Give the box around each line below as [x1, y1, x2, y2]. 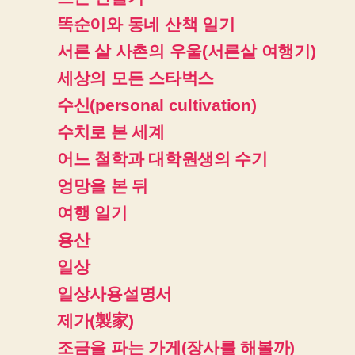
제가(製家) [57, 311, 134, 330]
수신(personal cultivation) [57, 95, 257, 114]
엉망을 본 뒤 [57, 176, 149, 195]
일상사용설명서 [57, 284, 173, 303]
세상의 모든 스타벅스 [57, 68, 215, 87]
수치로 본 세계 [57, 122, 165, 141]
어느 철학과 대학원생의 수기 [57, 149, 268, 168]
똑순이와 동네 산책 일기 [57, 14, 235, 33]
